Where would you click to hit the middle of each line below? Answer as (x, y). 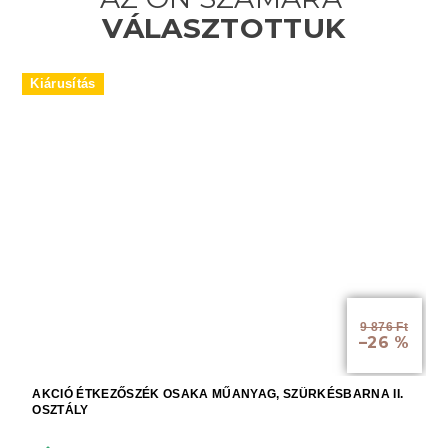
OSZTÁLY (60, 410)
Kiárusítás (63, 83)
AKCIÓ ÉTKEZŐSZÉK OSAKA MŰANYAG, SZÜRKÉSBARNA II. (218, 394)
